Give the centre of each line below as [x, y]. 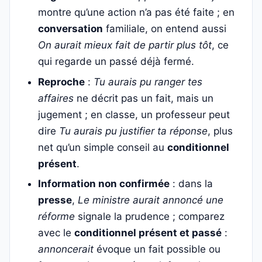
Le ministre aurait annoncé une [151, 200]
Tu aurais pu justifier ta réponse [133, 131]
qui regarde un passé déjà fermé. [116, 62]
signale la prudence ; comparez [150, 217]
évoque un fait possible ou [157, 249]
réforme [56, 217]
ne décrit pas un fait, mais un [144, 98]
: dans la [191, 184]
